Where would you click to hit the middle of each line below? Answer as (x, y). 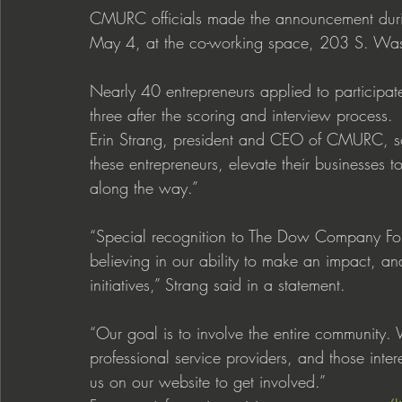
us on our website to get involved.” (208, 382)
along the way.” (144, 188)
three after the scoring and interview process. (241, 115)
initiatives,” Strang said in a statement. (218, 285)
